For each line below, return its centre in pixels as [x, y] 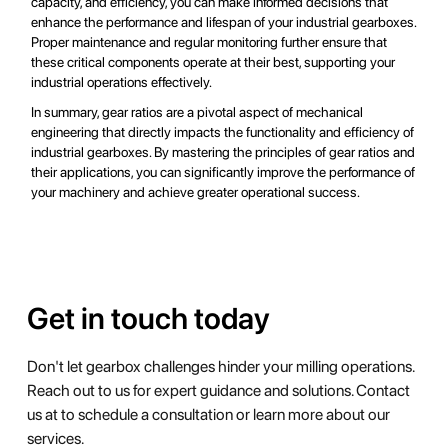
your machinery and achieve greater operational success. [196, 192]
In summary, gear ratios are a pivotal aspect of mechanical [197, 112]
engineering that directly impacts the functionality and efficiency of [223, 132]
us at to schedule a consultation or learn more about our [208, 415]
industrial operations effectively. [122, 82]
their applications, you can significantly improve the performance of [223, 172]
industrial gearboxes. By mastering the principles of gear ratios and [223, 152]
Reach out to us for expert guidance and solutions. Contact [218, 391]
